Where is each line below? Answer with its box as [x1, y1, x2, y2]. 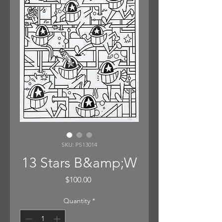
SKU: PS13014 [61, 141, 97, 148]
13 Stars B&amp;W [22, 155, 137, 171]
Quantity [63, 196, 90, 205]
